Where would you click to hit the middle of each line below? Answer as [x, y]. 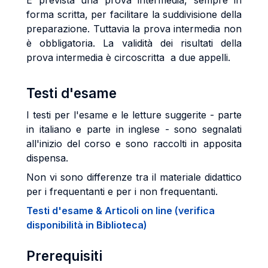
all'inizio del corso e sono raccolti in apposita [134, 144]
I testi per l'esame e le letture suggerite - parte [134, 115]
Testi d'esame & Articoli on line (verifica [121, 211]
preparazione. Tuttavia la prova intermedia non [134, 29]
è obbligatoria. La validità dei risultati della [134, 43]
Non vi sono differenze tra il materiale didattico [134, 177]
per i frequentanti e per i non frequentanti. [122, 191]
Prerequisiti [64, 256]
